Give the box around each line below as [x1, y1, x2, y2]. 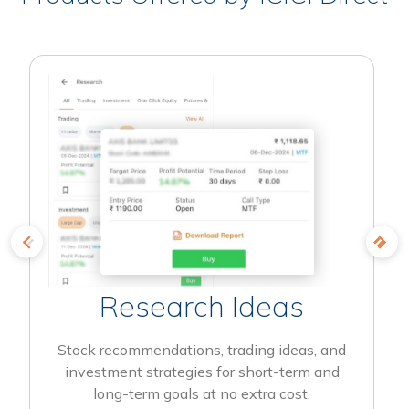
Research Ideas [100, 287, 304, 324]
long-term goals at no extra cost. [93, 383, 310, 403]
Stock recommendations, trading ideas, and [58, 340, 346, 359]
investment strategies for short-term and [64, 362, 340, 381]
